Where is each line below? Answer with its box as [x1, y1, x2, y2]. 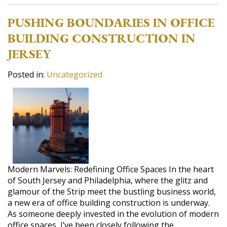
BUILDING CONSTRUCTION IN [8, 30, 196, 46]
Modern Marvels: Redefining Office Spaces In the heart [8, 163, 214, 175]
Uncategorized [47, 68, 102, 80]
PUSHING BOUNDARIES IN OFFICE [8, 14, 215, 30]
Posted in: [8, 68, 47, 80]
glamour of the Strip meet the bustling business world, [8, 185, 216, 197]
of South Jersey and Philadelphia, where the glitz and [8, 174, 208, 186]
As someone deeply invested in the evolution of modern [8, 208, 219, 219]
